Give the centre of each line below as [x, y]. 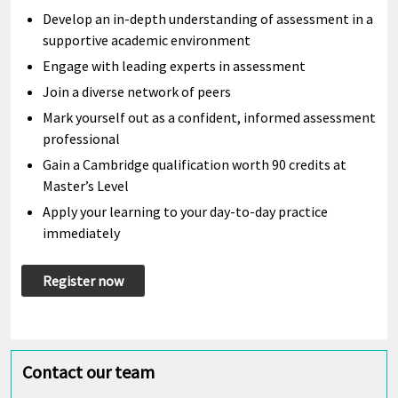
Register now [83, 281]
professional [81, 139]
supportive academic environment [147, 40]
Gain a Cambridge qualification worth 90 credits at [195, 164]
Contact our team [88, 372]
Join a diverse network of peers [137, 92]
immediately [81, 233]
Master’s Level [86, 186]
